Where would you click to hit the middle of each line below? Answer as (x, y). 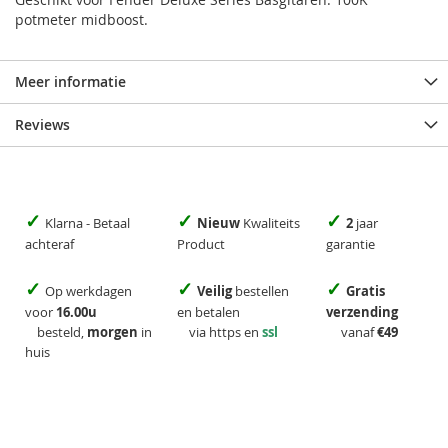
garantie (350, 244)
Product (201, 244)
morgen (112, 332)
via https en (219, 332)
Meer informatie (70, 82)
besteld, (56, 332)
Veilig (216, 291)
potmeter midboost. (81, 20)
